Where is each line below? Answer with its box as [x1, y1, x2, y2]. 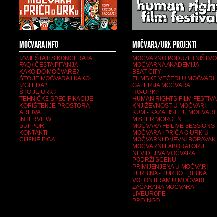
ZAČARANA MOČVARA [132, 184, 194, 190]
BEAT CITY [132, 68, 161, 75]
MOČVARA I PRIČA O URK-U [132, 129, 209, 136]
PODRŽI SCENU [132, 156, 176, 163]
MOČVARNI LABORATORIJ [132, 143, 204, 150]
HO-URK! [132, 89, 157, 95]
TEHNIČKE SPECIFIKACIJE [19, 95, 93, 102]
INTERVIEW [19, 116, 51, 123]
